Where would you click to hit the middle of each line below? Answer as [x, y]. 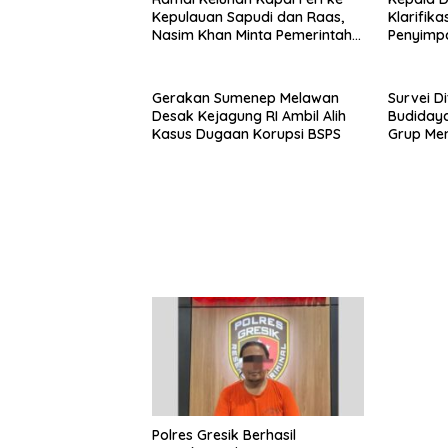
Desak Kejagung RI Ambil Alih [249, 116]
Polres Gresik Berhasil [224, 434]
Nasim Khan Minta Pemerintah [252, 35]
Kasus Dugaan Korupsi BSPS [246, 134]
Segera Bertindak [210, 53]
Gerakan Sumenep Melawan [245, 98]
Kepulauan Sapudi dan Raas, [248, 17]
